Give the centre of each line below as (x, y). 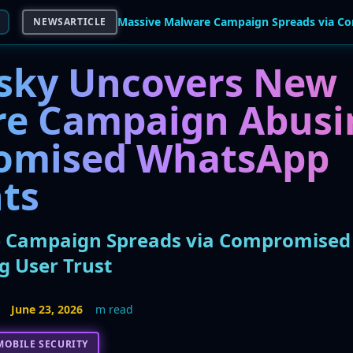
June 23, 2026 (46, 309)
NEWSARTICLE (70, 22)
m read (114, 309)
